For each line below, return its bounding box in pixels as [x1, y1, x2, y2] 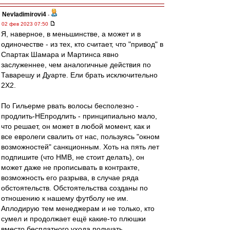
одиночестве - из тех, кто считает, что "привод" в [1, 40, 163, 48]
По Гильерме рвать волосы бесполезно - [1, 102, 139, 110]
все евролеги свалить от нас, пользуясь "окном [1, 132, 160, 141]
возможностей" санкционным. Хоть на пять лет [1, 143, 159, 151]
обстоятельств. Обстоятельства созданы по [1, 184, 148, 192]
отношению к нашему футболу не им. [1, 194, 128, 202]
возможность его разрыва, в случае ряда [1, 174, 139, 182]
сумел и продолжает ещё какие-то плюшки [1, 215, 146, 223]
